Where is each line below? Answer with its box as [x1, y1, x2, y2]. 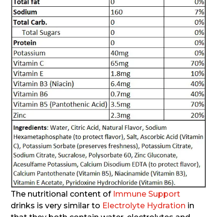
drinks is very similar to [11, 201, 103, 210]
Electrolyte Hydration [102, 201, 186, 210]
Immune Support [113, 189, 181, 199]
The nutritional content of [11, 189, 113, 199]
